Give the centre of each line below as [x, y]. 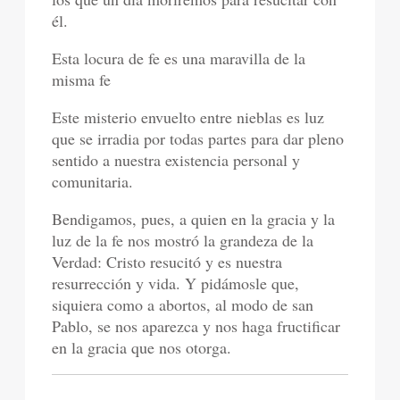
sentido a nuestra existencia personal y [176, 159]
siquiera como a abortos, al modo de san [183, 304]
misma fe [82, 79]
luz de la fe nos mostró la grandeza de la [183, 240]
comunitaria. [93, 181]
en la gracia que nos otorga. [142, 347]
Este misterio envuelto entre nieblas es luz [188, 117]
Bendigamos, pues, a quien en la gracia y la [194, 218]
